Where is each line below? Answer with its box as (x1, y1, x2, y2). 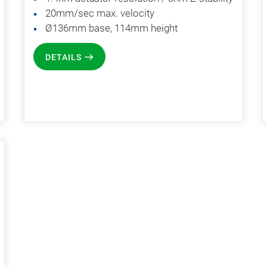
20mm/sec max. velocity (45, 7, 154, 19)
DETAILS (45, 52, 82, 62)
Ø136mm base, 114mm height (45, 21, 178, 34)
